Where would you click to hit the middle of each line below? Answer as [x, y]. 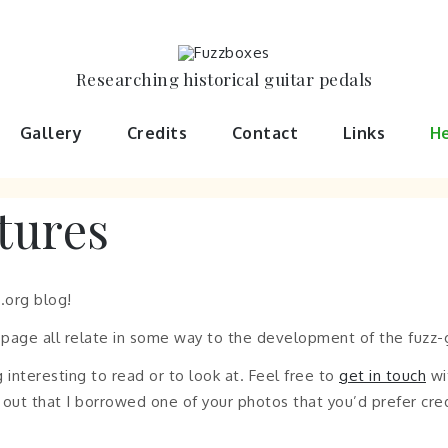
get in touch [382, 375]
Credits [156, 133]
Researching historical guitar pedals [224, 79]
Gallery [50, 133]
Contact [264, 133]
